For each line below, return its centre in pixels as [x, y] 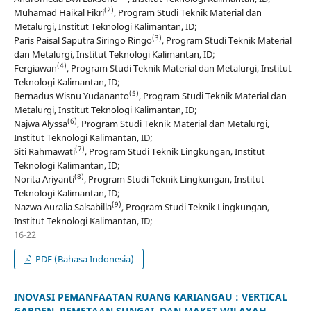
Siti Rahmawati [44, 152]
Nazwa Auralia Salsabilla [62, 207]
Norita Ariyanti [44, 179]
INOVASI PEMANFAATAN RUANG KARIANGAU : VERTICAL [150, 297]
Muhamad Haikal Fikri [59, 13]
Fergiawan [35, 68]
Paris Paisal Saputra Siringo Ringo [83, 41]
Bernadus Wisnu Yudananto [71, 96]
